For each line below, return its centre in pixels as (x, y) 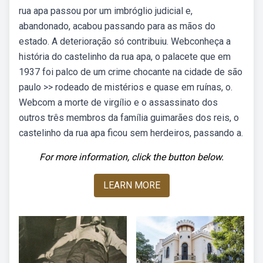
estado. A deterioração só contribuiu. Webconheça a (125, 41)
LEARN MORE (131, 185)
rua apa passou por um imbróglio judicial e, (106, 11)
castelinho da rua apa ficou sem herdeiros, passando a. (131, 133)
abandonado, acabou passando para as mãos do (117, 26)
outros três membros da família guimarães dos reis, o (129, 118)
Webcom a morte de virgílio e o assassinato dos (118, 102)
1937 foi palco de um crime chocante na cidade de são (131, 72)
